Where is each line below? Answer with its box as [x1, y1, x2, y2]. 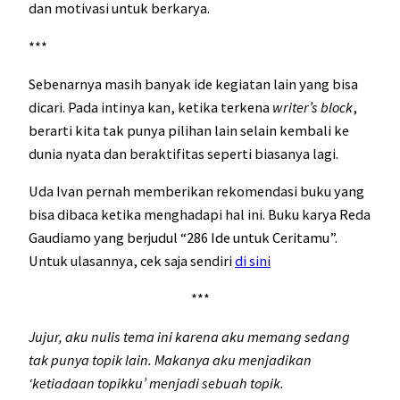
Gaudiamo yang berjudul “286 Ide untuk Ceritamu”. [29, 229, 337, 247]
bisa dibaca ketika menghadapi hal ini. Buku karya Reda [29, 205, 371, 224]
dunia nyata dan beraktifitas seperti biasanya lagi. [29, 144, 341, 162]
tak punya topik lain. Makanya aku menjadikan [29, 350, 312, 369]
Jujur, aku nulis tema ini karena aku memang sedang [29, 327, 350, 346]
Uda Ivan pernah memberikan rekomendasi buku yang [29, 182, 364, 201]
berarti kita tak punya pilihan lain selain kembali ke [29, 121, 349, 139]
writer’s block [272, 97, 353, 116]
